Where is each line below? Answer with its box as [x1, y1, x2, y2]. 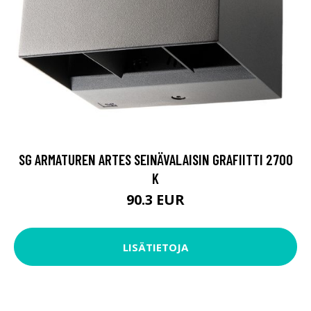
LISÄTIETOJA [123, 239, 188, 254]
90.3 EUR [126, 190, 185, 210]
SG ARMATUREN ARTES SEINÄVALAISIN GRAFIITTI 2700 [18, 151, 293, 169]
